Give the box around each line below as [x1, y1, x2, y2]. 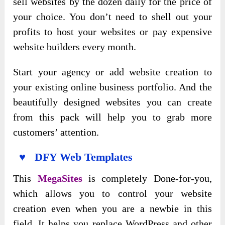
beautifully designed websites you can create [13, 96, 212, 108]
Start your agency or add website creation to [13, 66, 212, 78]
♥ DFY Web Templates [13, 151, 133, 164]
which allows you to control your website [13, 188, 212, 199]
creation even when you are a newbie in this [13, 203, 212, 214]
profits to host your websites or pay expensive [13, 26, 212, 38]
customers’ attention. [13, 127, 99, 138]
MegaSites [37, 173, 88, 184]
